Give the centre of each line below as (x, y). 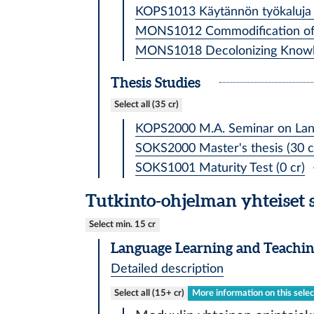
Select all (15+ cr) (149, 293)
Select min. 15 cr (123, 225)
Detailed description (167, 268)
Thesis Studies (155, 82)
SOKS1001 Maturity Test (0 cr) (220, 168)
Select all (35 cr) (146, 105)
